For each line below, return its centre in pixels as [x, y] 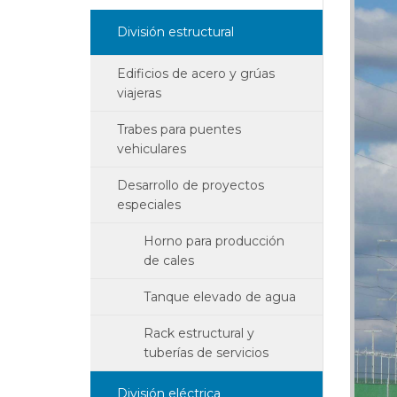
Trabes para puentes [179, 129]
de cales [169, 261]
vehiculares [152, 149]
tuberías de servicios [206, 353]
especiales [149, 205]
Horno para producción [214, 241]
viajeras [139, 93]
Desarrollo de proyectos [191, 185]
